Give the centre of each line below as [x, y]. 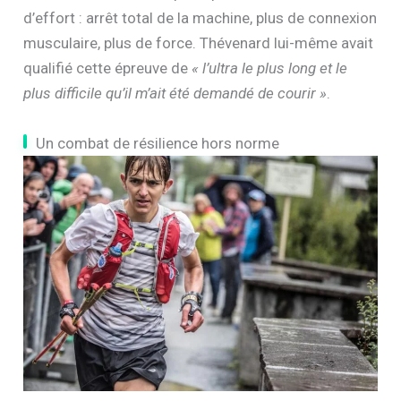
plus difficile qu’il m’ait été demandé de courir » [175, 94]
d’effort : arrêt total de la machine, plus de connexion [200, 18]
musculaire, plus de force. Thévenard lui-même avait [199, 43]
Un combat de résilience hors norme [158, 143]
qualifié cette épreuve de [108, 68]
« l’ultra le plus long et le [270, 68]
